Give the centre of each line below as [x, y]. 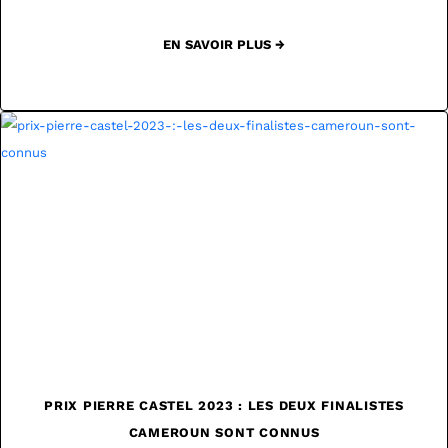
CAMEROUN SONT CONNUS [224, 433]
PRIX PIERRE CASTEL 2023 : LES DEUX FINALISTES [224, 406]
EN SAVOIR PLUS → [224, 45]
